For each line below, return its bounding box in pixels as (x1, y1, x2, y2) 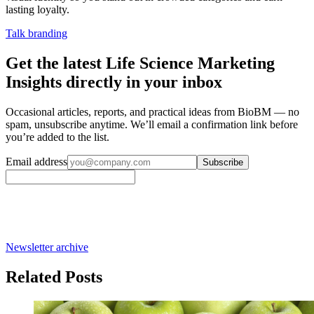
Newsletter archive (6, 240, 88, 253)
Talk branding (6, 27, 67, 39)
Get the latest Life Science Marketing (6, 53, 275, 72)
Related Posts (6, 267, 102, 286)
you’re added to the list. (6, 130, 109, 143)
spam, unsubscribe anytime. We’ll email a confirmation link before (6, 118, 298, 130)
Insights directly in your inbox (6, 72, 222, 91)
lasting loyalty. (6, 3, 69, 15)
